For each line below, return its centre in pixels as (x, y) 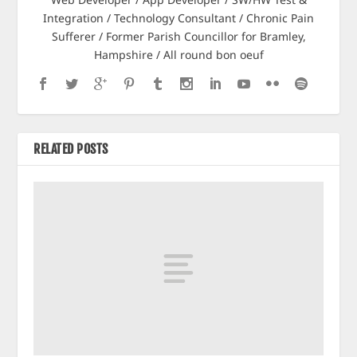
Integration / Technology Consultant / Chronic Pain (178, 18)
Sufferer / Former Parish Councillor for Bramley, (178, 36)
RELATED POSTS (71, 149)
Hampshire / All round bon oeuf (178, 54)
